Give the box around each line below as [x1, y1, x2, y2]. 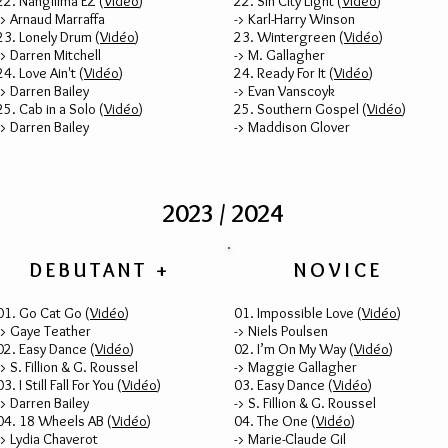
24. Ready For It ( [234, 64, 334, 82]
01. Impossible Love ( [234, 304, 362, 322]
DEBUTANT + [30, 258, 171, 282]
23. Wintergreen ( [234, 28, 344, 46]
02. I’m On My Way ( [234, 340, 354, 358]
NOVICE [294, 258, 383, 282]
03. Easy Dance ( [234, 376, 333, 394]
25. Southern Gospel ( [234, 100, 367, 118]
